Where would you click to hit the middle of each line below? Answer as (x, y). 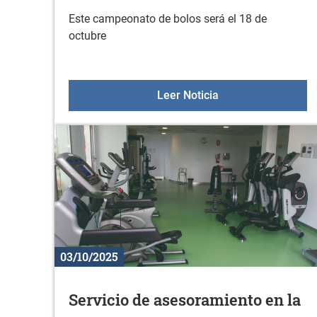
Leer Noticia (188, 96)
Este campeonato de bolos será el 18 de (168, 19)
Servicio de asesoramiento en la (185, 300)
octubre (87, 36)
